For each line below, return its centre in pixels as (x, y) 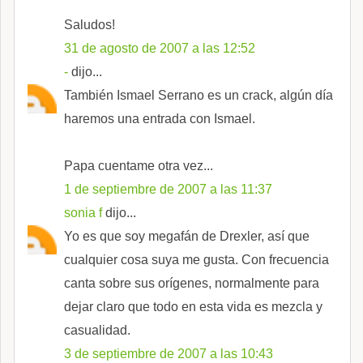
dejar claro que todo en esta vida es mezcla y (193, 306)
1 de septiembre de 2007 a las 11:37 (168, 189)
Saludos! (90, 24)
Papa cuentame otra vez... (139, 165)
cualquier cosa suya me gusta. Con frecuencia (196, 259)
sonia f (83, 212)
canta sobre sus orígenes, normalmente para (192, 283)
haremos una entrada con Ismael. (160, 118)
